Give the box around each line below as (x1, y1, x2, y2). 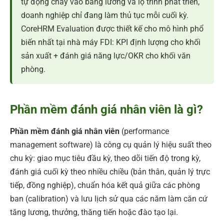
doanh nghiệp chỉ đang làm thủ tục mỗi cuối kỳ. (21, 10, 188, 20)
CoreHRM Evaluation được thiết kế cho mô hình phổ (21, 23, 203, 33)
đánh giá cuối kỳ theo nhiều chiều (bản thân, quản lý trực (10, 166, 210, 176)
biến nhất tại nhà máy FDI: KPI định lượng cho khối (21, 37, 200, 47)
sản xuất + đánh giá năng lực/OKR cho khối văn (21, 50, 190, 60)
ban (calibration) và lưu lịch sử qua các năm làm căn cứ (10, 193, 207, 203)
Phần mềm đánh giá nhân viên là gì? (10, 102, 203, 116)
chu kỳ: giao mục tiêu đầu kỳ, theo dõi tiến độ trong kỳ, (10, 153, 200, 163)
